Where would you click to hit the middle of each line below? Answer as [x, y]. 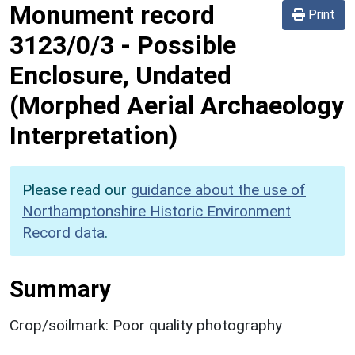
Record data [63, 232]
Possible [187, 45]
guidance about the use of [218, 189]
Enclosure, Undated [120, 75]
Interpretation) [94, 135]
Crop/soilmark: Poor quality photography [146, 325]
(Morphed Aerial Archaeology [177, 105]
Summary [60, 289]
